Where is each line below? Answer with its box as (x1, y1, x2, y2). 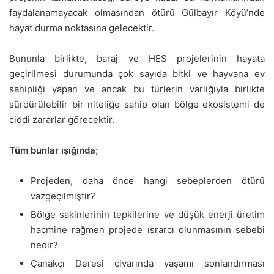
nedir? (31, 239, 58, 251)
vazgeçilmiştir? (31, 190, 95, 202)
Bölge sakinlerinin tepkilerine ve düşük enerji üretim (31, 208, 265, 220)
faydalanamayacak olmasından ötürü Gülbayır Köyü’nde (9, 6, 265, 18)
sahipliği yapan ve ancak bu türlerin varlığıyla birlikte (9, 83, 265, 95)
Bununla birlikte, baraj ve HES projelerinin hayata (9, 52, 265, 64)
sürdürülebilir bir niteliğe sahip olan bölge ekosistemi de (9, 98, 265, 110)
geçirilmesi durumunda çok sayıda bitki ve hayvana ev (9, 67, 265, 80)
